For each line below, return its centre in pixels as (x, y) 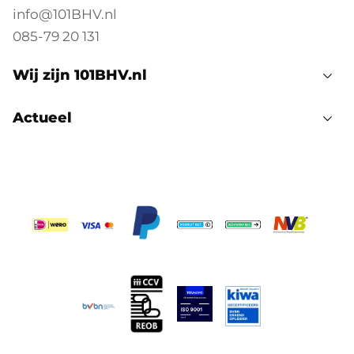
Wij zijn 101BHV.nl (80, 75)
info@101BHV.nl (65, 15)
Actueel (42, 118)
